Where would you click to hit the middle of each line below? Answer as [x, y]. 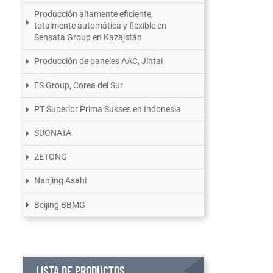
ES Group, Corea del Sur [79, 85]
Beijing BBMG [60, 204]
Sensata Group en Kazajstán [88, 37]
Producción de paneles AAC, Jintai [99, 61]
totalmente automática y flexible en [101, 26]
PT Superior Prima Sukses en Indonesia [108, 109]
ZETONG [51, 157]
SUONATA [53, 133]
